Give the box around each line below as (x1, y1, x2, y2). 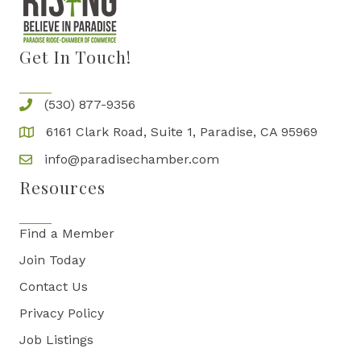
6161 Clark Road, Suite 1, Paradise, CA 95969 (46, 124, 317, 140)
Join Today (19, 252, 85, 268)
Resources (19, 176, 106, 199)
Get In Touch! (19, 45, 131, 68)
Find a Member (19, 226, 114, 242)
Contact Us (19, 279, 88, 295)
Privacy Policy (19, 305, 104, 322)
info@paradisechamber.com (44, 151, 219, 168)
